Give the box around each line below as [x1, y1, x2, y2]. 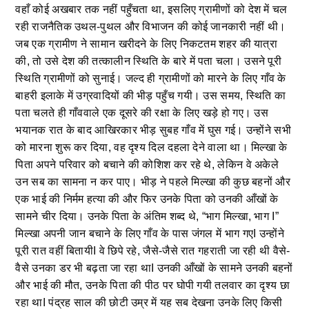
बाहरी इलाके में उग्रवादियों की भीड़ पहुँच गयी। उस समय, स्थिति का [15, 89, 286, 101]
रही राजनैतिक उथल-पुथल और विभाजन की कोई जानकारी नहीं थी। [15, 20, 286, 32]
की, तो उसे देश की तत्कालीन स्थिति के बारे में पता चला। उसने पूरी [15, 54, 282, 67]
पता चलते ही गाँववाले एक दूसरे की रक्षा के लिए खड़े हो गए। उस [15, 106, 269, 119]
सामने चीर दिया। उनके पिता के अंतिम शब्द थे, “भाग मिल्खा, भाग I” [15, 210, 279, 222]
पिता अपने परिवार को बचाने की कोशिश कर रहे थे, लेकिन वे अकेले [15, 158, 279, 170]
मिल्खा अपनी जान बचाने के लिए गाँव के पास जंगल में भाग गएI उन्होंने [15, 227, 284, 239]
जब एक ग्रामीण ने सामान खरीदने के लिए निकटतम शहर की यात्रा [15, 37, 278, 50]
